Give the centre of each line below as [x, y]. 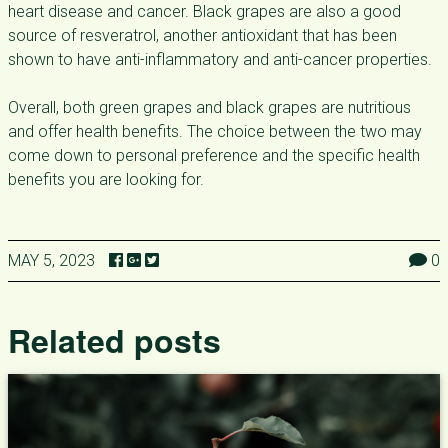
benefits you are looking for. [106, 179]
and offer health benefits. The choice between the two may [215, 131]
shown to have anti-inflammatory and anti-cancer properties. [220, 59]
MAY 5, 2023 [51, 260]
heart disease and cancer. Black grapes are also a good [204, 11]
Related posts [114, 340]
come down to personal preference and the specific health [214, 155]
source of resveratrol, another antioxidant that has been [202, 35]
